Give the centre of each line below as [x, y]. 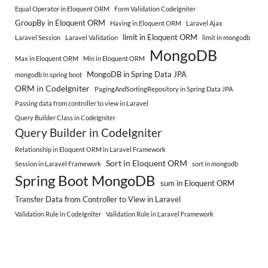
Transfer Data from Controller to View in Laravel [98, 199]
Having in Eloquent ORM [146, 23]
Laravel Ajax [204, 23]
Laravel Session [38, 37]
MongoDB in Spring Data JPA [137, 74]
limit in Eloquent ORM [160, 37]
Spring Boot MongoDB [85, 180]
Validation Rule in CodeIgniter [58, 214]
